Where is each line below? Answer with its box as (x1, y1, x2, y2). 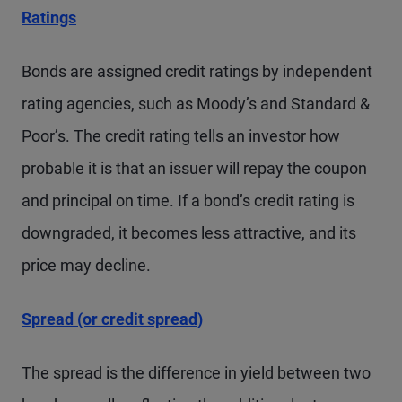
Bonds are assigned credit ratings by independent (22, 62, 372, 81)
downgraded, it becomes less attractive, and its (22, 223, 356, 242)
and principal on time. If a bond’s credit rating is (22, 191, 354, 210)
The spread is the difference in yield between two (22, 363, 371, 382)
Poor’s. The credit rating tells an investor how (22, 127, 340, 145)
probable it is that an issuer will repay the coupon (22, 159, 367, 178)
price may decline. (22, 256, 151, 275)
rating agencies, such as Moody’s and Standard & (22, 94, 370, 113)
